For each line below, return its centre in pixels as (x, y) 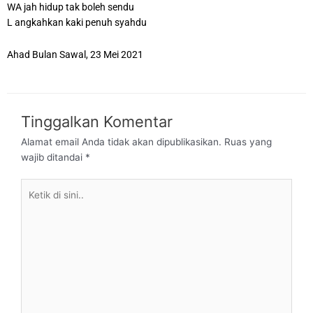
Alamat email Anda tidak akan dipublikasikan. (121, 141)
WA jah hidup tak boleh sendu (71, 7)
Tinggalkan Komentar (97, 121)
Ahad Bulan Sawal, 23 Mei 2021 (75, 55)
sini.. (30, 217)
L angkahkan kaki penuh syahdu (77, 23)
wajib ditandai (53, 157)
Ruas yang (248, 141)
